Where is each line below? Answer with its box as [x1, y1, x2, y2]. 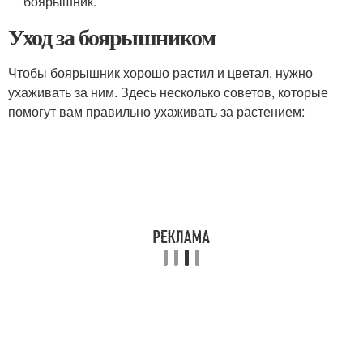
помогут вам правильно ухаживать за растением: [8, 102, 305, 121]
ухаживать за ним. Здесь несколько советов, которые [8, 83, 328, 101]
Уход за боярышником [8, 20, 216, 53]
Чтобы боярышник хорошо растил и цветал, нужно [8, 63, 313, 82]
